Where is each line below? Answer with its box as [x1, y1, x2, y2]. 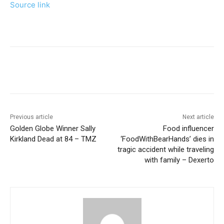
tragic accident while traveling [117, 145, 214, 154]
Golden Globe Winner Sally [10, 124, 95, 133]
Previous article [10, 113, 53, 121]
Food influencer [162, 124, 214, 133]
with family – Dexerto [144, 155, 214, 165]
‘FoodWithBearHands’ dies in [120, 134, 214, 144]
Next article [182, 113, 214, 121]
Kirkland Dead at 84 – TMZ [10, 134, 96, 144]
